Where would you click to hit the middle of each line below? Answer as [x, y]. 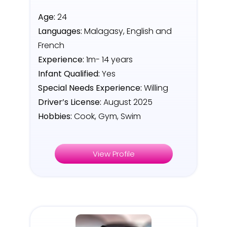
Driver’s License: [70, 102]
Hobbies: [55, 117]
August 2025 [127, 102]
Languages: [60, 31]
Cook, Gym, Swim [107, 117]
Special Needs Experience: [90, 88]
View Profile [113, 154]
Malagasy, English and [127, 31]
